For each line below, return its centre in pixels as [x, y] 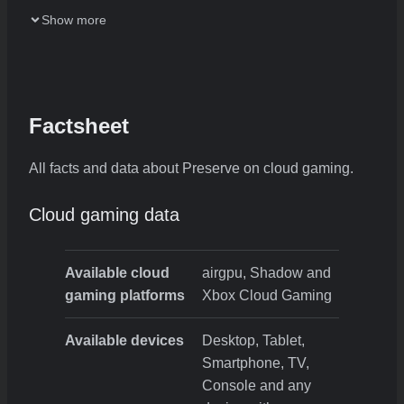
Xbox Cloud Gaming [267, 295]
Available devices [124, 340]
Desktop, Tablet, [253, 340]
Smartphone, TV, [256, 363]
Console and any [257, 385]
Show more [74, 19]
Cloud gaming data [104, 214]
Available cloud [117, 272]
